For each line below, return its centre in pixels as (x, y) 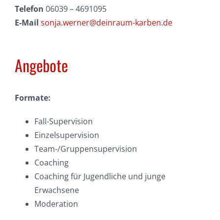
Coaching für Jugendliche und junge (100, 177)
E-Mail (27, 23)
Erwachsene (56, 190)
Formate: (32, 98)
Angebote (41, 65)
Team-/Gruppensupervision (85, 149)
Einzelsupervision (67, 135)
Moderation (56, 204)
